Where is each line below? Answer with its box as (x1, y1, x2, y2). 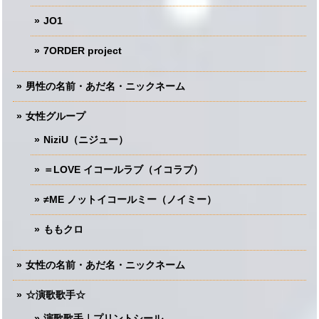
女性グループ (26, 110, 85, 122)
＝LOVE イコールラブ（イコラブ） (43, 163, 203, 175)
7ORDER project (43, 44, 122, 56)
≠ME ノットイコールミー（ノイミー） (43, 193, 216, 205)
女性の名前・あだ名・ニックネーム (26, 258, 185, 271)
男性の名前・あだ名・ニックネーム (26, 80, 185, 92)
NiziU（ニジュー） (43, 133, 128, 145)
